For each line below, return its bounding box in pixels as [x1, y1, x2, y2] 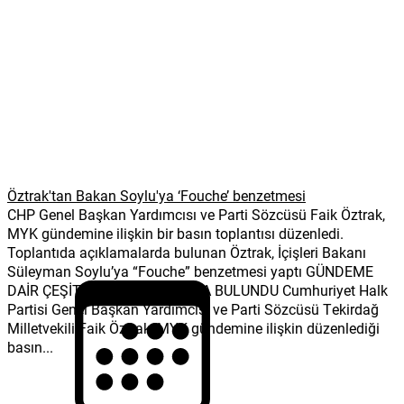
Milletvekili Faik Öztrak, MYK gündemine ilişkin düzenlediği [7, 317, 380, 337]
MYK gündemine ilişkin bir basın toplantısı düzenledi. [7, 223, 344, 243]
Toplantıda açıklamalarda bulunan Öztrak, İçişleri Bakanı [7, 242, 366, 262]
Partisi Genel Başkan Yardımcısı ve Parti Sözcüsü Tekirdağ [7, 298, 379, 318]
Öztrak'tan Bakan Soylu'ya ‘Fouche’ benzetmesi [7, 185, 306, 205]
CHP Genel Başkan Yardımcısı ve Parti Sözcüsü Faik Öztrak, [7, 204, 385, 224]
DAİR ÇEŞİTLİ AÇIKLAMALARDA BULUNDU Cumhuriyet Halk [7, 280, 388, 299]
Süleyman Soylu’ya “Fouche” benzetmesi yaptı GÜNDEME [7, 261, 373, 280]
